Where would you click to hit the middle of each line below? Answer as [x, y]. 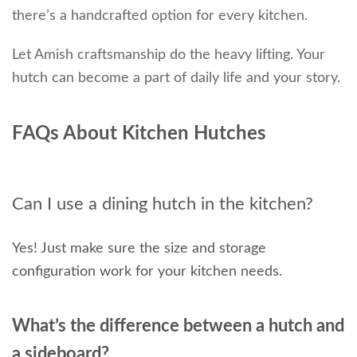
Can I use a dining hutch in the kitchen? [163, 204]
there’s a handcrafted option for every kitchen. [160, 16]
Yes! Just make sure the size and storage [139, 248]
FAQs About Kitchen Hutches [139, 133]
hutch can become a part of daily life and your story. [176, 78]
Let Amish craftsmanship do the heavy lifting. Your [169, 55]
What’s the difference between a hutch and [178, 326]
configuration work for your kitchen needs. [147, 271]
